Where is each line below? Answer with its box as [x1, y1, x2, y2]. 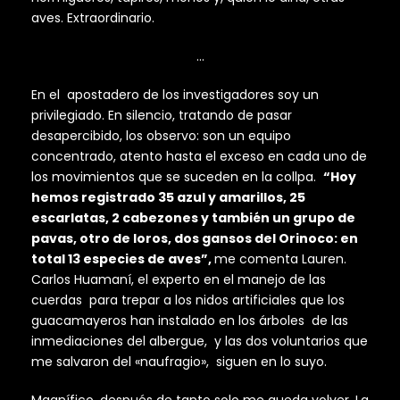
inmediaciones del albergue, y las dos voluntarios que [31, 331, 368, 350]
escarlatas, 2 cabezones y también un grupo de [31, 208, 355, 227]
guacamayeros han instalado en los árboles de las [31, 311, 348, 329]
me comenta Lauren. [214, 249, 346, 268]
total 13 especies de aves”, [31, 249, 214, 268]
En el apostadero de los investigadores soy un [31, 85, 319, 104]
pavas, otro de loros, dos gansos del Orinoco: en [31, 229, 358, 247]
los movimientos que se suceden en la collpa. [31, 167, 323, 186]
